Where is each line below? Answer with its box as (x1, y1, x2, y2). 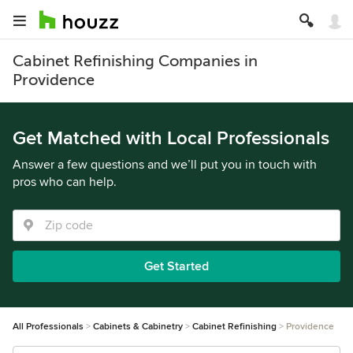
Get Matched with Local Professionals (13, 127, 329, 150)
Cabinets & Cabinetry (93, 321, 183, 333)
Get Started (144, 258, 209, 274)
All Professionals (13, 321, 84, 333)
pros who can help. (13, 174, 117, 190)
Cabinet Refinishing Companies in (13, 52, 258, 70)
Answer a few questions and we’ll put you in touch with (13, 157, 317, 173)
